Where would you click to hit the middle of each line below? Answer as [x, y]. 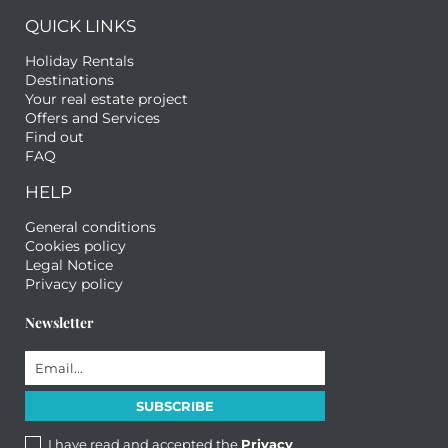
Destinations [69, 80]
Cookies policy [75, 246]
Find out [54, 137]
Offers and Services [92, 118]
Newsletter [59, 323]
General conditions [90, 227]
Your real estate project [106, 99]
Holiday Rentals [79, 61]
